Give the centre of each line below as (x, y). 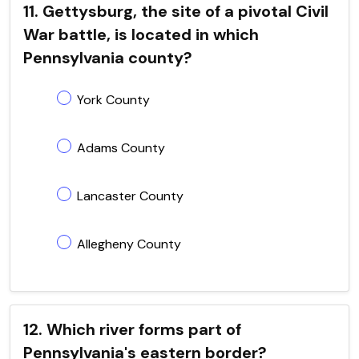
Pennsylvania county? (108, 57)
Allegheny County (129, 244)
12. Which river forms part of (132, 329)
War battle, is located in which (141, 34)
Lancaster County (130, 196)
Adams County (121, 147)
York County (113, 99)
